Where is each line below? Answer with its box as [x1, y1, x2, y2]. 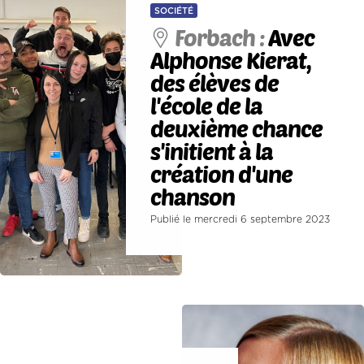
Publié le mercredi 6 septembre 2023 [150, 214, 331, 225]
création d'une [150, 160, 293, 188]
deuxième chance [150, 115, 323, 143]
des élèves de [150, 69, 279, 97]
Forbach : [175, 24, 269, 52]
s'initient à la [150, 137, 274, 166]
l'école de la [150, 92, 263, 120]
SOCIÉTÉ [154, 6, 194, 16]
